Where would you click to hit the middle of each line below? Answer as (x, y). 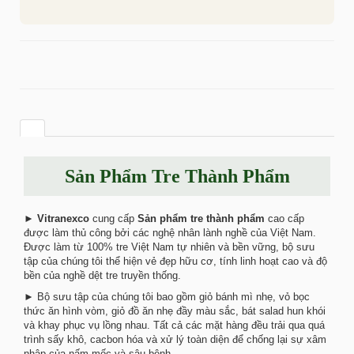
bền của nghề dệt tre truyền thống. (102, 275)
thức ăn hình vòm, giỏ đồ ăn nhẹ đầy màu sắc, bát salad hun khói (175, 311)
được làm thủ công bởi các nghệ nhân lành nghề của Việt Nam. (170, 233)
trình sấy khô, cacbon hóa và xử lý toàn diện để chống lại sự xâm (175, 339)
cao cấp (284, 218)
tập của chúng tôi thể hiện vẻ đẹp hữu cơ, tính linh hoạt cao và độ (175, 261)
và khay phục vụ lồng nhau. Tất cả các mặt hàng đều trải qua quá (174, 325)
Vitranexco (63, 218)
